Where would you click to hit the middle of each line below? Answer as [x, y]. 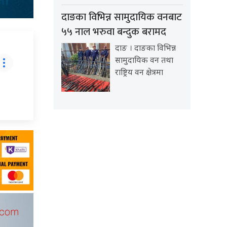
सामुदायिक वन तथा [144, 61]
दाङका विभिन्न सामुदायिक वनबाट [122, 17]
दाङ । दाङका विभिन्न [145, 49]
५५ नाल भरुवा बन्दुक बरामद [114, 32]
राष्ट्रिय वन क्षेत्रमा [139, 73]
